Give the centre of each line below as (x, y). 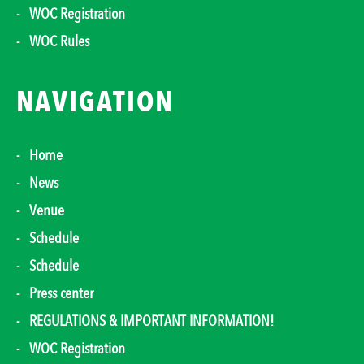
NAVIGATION (95, 102)
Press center (61, 293)
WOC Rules (59, 42)
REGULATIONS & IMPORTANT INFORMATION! (152, 321)
